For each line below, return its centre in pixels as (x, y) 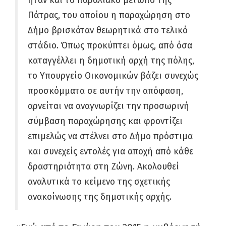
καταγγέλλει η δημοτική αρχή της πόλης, (111, 61)
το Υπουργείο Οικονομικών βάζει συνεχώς (113, 76)
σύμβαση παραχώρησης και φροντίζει (105, 121)
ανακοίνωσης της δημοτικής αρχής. (100, 197)
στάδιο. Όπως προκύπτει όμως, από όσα (110, 46)
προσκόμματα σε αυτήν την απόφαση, (105, 91)
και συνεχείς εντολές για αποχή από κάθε (110, 152)
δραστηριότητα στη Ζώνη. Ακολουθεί (103, 167)
